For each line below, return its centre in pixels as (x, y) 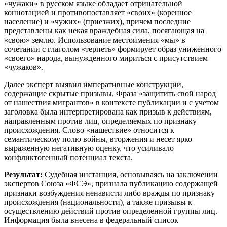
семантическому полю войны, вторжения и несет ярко (98, 139)
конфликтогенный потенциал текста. (68, 157)
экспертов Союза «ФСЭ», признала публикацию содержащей (111, 183)
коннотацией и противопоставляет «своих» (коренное (98, 12)
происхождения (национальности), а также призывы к (98, 202)
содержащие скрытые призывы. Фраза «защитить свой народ (110, 93)
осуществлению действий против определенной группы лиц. (111, 211)
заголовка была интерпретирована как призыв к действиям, (108, 111)
